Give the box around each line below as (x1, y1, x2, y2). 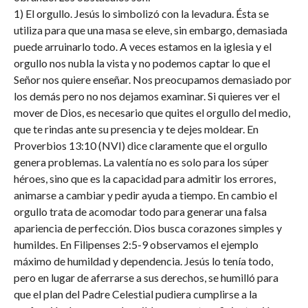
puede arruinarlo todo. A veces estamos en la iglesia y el (13, 40, 272, 53)
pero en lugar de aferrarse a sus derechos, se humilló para (13, 271, 278, 284)
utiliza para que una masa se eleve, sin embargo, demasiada (13, 23, 287, 36)
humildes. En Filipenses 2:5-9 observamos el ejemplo (13, 238, 258, 251)
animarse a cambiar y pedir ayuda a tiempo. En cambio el (13, 188, 277, 201)
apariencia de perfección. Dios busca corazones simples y (13, 221, 282, 234)
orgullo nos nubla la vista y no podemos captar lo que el (13, 56, 270, 69)
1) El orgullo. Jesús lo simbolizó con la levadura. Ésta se (13, 7, 269, 20)
